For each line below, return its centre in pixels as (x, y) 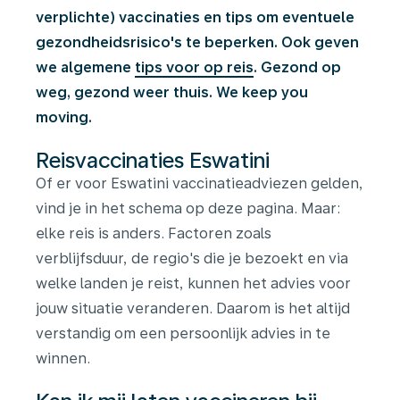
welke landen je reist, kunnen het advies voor (193, 283)
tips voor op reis (194, 67)
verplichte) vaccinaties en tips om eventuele (195, 17)
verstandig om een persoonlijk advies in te (183, 333)
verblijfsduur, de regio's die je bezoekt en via (192, 258)
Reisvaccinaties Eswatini (153, 160)
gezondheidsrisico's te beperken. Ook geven (197, 42)
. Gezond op (297, 67)
